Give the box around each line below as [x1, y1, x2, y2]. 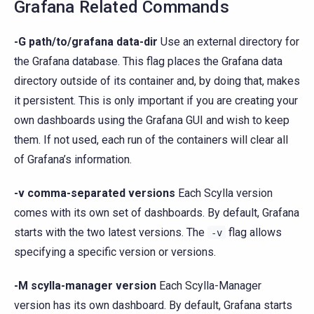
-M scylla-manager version [14, 278, 156, 292]
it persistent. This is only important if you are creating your [14, 93, 298, 107]
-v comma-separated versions [14, 186, 175, 200]
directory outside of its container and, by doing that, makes [14, 74, 300, 88]
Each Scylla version [175, 186, 273, 200]
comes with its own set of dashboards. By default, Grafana [14, 205, 299, 219]
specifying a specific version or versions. [14, 245, 216, 259]
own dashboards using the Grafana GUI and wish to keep [14, 113, 289, 127]
